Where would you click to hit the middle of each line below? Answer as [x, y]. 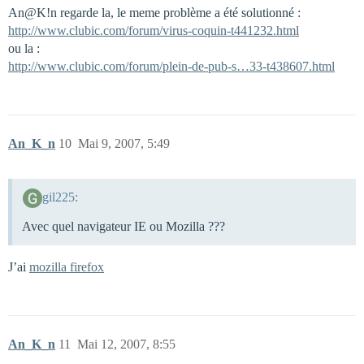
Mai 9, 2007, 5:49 [124, 143]
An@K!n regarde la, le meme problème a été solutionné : [154, 12]
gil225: [60, 197]
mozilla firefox [67, 267]
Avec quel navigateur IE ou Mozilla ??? [123, 227]
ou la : [24, 48]
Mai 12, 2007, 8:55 [126, 344]
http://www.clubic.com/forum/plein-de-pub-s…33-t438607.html [171, 66]
